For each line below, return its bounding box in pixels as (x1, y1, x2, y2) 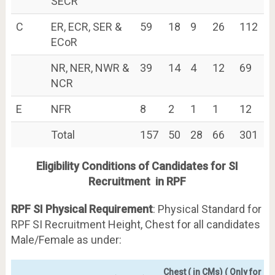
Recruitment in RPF (88, 174, 187, 188)
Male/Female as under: (10, 233, 122, 246)
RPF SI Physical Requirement (10, 202, 153, 215)
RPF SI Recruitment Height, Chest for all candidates (10, 217, 260, 231)
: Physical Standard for (152, 202, 261, 215)
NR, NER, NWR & (50, 61, 129, 74)
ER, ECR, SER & (50, 20, 122, 33)
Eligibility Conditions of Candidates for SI (36, 159, 239, 172)
